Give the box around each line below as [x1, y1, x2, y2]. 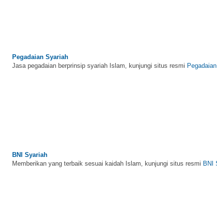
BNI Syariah [12, 139, 47, 147]
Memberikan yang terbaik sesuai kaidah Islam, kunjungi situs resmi [12, 148, 203, 155]
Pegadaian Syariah [12, 42, 68, 49]
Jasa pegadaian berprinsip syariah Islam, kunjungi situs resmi [12, 50, 187, 58]
